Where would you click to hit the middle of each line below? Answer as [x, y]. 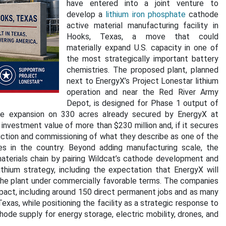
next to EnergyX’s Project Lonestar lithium [143, 81]
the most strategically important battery [143, 59]
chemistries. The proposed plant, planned [143, 70]
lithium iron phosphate [146, 14]
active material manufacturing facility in [143, 25]
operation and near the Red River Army [143, 92]
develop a [86, 14]
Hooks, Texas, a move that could [143, 37]
